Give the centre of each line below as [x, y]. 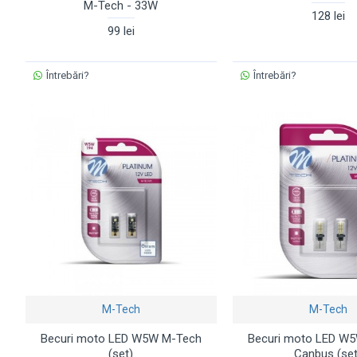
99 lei [121, 31]
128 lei [328, 16]
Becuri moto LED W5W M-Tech [121, 338]
